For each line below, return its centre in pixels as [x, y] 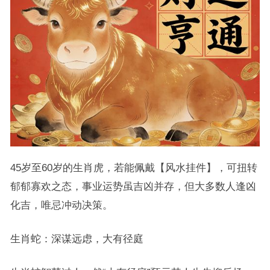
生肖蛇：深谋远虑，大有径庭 [77, 239]
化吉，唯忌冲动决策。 [61, 205]
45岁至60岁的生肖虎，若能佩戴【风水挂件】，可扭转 [133, 168]
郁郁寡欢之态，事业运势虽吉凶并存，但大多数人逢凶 [133, 187]
